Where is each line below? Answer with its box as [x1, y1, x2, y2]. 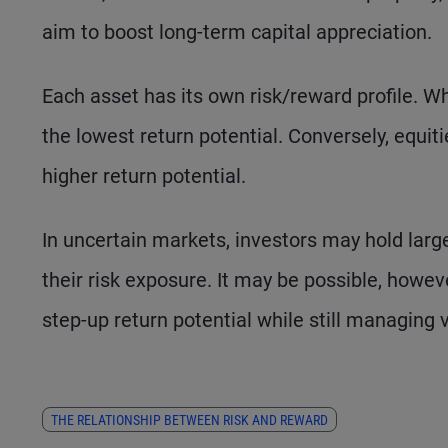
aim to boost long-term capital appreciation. [42, 19, 432, 44]
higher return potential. [42, 163, 246, 188]
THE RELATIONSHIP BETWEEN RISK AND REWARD [51, 411, 328, 428]
